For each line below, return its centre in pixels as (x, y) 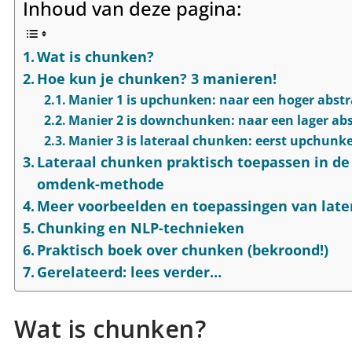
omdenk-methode (101, 184)
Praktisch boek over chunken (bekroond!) (183, 250)
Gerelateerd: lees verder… (130, 272)
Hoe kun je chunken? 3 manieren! (157, 79)
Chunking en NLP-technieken (141, 228)
